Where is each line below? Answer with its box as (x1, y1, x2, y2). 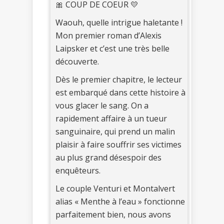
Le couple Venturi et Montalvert (55, 182, 175, 194)
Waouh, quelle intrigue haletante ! (55, 16, 182, 28)
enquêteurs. (55, 164, 100, 176)
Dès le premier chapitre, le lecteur (55, 73, 182, 85)
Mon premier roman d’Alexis (55, 29, 161, 41)
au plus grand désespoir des (55, 151, 161, 163)
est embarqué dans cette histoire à (55, 86, 185, 98)
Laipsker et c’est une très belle (55, 42, 169, 54)
